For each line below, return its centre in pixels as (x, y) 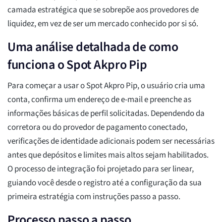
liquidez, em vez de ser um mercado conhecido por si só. (103, 24)
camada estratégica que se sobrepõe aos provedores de (103, 10)
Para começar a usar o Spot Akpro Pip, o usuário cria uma (106, 86)
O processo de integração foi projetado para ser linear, (101, 169)
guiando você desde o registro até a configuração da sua (105, 183)
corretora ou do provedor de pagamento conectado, (97, 128)
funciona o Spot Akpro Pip (77, 65)
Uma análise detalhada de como (93, 47)
